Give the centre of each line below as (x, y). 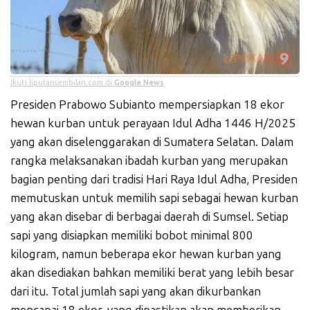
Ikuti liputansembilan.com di (62, 82)
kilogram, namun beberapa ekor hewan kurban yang (146, 254)
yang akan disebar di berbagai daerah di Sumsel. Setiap (149, 216)
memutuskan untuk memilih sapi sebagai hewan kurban (154, 198)
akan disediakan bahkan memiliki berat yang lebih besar (152, 272)
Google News (139, 82)
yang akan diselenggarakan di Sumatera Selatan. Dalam (152, 142)
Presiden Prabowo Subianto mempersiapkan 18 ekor (147, 104)
